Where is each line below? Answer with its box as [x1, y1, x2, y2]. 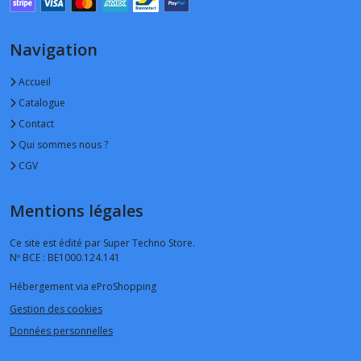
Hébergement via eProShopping [10, 280, 156, 294]
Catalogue [16, 96, 65, 110]
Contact [16, 117, 54, 131]
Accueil [16, 75, 51, 89]
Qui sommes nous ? [16, 138, 108, 152]
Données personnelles [10, 324, 113, 338]
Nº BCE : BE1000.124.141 [10, 251, 120, 265]
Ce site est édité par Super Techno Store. [10, 236, 195, 251]
